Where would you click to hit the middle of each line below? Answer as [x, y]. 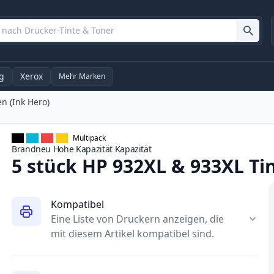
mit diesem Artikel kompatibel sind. [132, 234]
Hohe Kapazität [83, 149]
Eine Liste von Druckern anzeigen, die [137, 219]
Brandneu [31, 149]
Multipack [89, 138]
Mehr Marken [82, 76]
